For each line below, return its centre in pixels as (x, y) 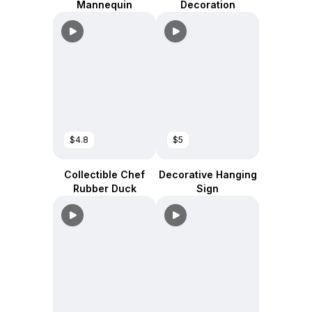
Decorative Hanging (208, 174)
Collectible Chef (104, 174)
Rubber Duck (104, 188)
